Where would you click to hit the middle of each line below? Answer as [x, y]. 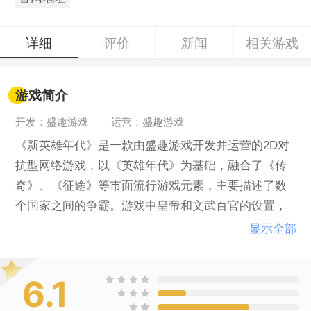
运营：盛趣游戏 [147, 123]
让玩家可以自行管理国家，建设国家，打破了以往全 [151, 226]
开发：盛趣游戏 [51, 123]
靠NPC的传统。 [57, 246]
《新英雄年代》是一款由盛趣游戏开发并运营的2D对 [152, 146]
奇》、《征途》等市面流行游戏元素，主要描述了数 [151, 186]
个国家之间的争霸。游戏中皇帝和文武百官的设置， [151, 206]
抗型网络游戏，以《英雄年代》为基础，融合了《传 [151, 166]
